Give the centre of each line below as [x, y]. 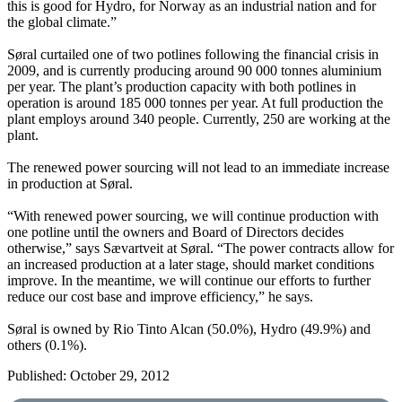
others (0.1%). [47, 345]
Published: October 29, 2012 [88, 376]
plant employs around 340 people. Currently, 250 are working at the [199, 119]
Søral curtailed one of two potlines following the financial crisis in [193, 54]
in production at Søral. [70, 184]
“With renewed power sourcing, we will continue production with [193, 216]
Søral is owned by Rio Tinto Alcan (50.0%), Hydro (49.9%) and [189, 329]
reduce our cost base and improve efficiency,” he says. [160, 297]
